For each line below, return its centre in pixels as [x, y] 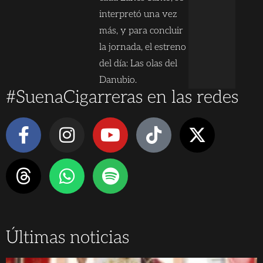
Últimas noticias [68, 237]
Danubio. [118, 80]
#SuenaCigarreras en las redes [122, 97]
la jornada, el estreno [143, 47]
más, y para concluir [141, 31]
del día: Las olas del [139, 63]
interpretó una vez [138, 14]
